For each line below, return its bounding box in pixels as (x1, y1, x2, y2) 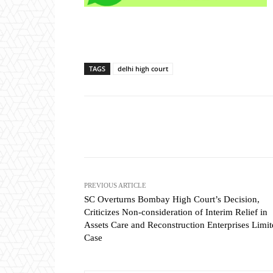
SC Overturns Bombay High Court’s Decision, (84, 194, 260, 205)
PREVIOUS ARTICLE (84, 182, 146, 190)
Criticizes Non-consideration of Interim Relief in (84, 207, 268, 218)
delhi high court (118, 64, 168, 74)
